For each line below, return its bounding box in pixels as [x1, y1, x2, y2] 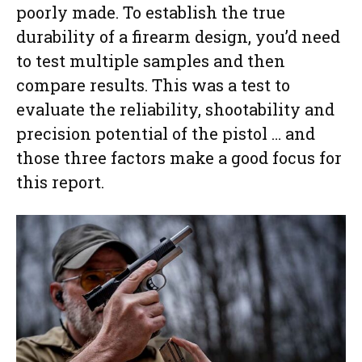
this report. [16, 171, 104, 193]
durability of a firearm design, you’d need [16, 26, 340, 48]
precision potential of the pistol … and [16, 123, 315, 145]
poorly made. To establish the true [16, 2, 285, 23]
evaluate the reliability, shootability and [16, 99, 335, 120]
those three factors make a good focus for [16, 147, 342, 169]
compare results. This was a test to [16, 74, 290, 96]
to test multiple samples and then [16, 50, 285, 72]
